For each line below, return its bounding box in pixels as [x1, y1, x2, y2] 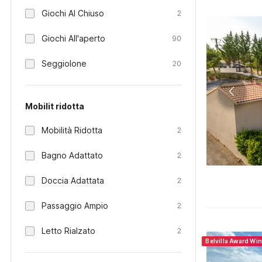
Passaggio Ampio [42, 201, 108, 211]
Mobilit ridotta [25, 101, 84, 111]
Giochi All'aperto [42, 33, 105, 43]
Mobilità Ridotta [42, 125, 102, 135]
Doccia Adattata [42, 175, 104, 185]
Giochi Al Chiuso [42, 8, 104, 18]
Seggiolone [42, 58, 87, 68]
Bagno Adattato [42, 150, 103, 160]
